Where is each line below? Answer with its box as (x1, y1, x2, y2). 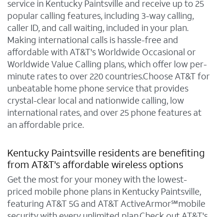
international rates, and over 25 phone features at (7, 107, 201, 119)
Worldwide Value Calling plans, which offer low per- (7, 58, 207, 71)
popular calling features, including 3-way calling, (7, 10, 194, 22)
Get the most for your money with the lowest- (7, 173, 187, 186)
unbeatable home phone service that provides (7, 82, 188, 95)
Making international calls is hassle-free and (7, 34, 178, 46)
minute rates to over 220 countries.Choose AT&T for (7, 70, 210, 83)
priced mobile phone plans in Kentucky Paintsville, (7, 186, 201, 198)
